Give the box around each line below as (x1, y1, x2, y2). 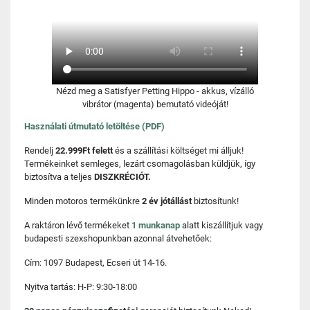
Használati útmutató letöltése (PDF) (24, 121, 165, 131)
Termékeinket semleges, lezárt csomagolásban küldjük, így (24, 158, 255, 169)
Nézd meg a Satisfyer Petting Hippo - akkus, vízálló (56, 86, 254, 96)
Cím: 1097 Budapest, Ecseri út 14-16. (24, 257, 167, 268)
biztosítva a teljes (24, 172, 94, 182)
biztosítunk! (194, 196, 239, 206)
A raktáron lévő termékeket (24, 220, 131, 230)
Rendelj (24, 145, 55, 156)
